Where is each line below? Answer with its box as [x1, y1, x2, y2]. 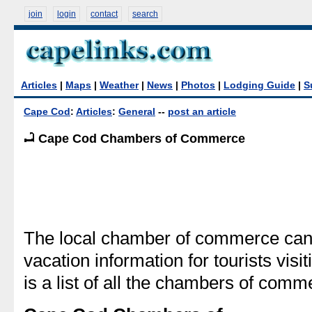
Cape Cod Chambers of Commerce [35, 132, 245, 146]
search [132, 9, 158, 19]
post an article [168, 107, 236, 117]
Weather [100, 80, 139, 91]
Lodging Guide [224, 80, 295, 91]
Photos [181, 80, 215, 91]
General [118, 107, 155, 117]
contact [91, 9, 118, 19]
